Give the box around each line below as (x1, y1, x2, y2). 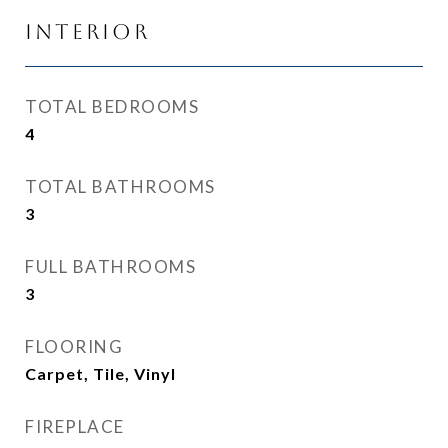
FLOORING (25, 336, 123, 357)
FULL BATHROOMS (25, 256, 196, 277)
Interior (25, 19, 150, 44)
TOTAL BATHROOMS (25, 176, 216, 197)
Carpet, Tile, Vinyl (25, 364, 176, 383)
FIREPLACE (25, 416, 125, 437)
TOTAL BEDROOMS (25, 96, 199, 117)
